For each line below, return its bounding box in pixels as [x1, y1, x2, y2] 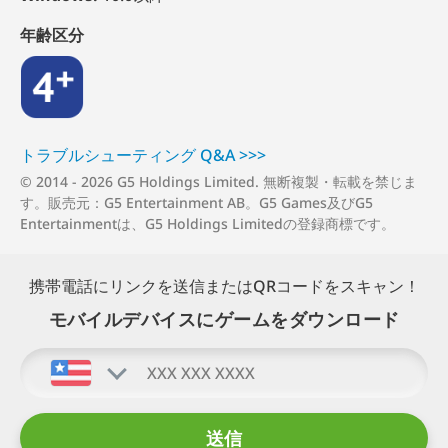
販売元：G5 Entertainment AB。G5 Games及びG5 [48, 193, 373, 213]
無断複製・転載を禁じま [263, 172, 417, 192]
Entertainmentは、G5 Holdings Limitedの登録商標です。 [20, 214, 395, 234]
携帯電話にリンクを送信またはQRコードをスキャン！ [28, 275, 420, 298]
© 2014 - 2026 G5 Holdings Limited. [20, 172, 263, 192]
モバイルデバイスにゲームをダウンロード [48, 307, 400, 332]
